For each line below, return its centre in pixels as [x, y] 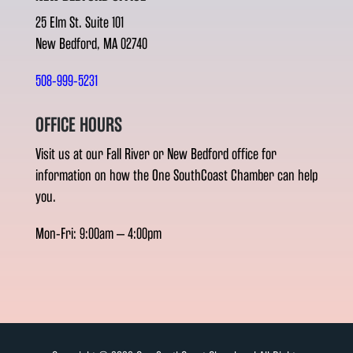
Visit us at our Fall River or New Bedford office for [156, 154]
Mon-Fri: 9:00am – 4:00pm [98, 234]
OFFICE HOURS [78, 125]
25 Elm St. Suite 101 [79, 23]
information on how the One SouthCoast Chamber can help [176, 176]
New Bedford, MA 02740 [91, 44]
